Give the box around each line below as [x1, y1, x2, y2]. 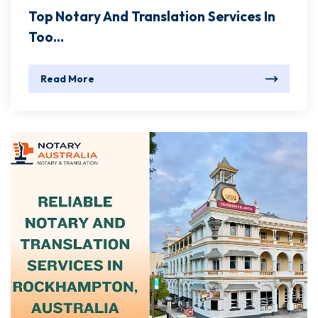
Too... [28, 28, 64, 46]
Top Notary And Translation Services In [28, 8, 275, 26]
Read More [40, 72, 94, 86]
